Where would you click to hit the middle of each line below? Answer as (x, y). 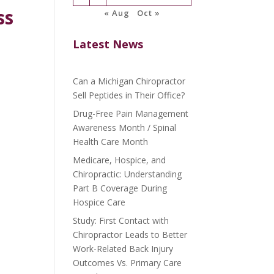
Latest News (108, 44)
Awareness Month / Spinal (125, 128)
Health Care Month (111, 142)
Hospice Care (99, 202)
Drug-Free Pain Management (131, 113)
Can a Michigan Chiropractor (129, 81)
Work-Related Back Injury (123, 249)
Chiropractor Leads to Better (130, 235)
